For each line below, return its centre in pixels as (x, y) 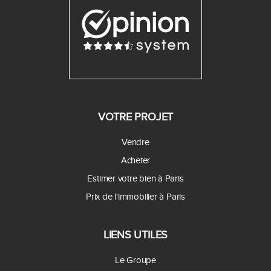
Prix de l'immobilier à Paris (135, 197)
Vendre (135, 142)
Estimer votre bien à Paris (135, 179)
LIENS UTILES (135, 235)
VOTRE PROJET (135, 117)
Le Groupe (135, 260)
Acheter (135, 161)
